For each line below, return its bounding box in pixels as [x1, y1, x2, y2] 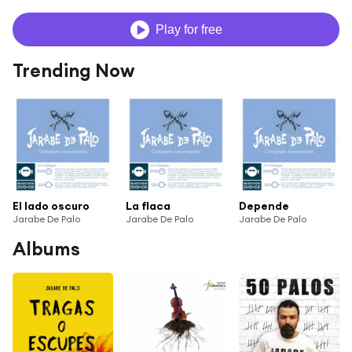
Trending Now [13, 59, 134, 82]
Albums [13, 236, 80, 260]
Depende [239, 198, 289, 213]
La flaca [126, 198, 170, 213]
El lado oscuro [13, 198, 90, 213]
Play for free [155, 22, 222, 36]
